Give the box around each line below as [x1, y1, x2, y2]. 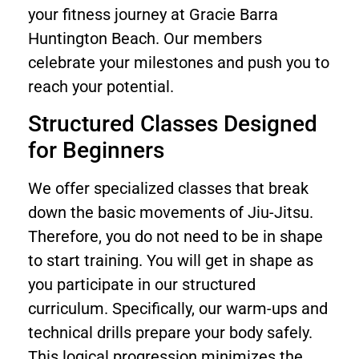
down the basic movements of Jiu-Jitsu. [28, 202, 313, 222]
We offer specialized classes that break [28, 178, 309, 198]
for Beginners [28, 136, 164, 163]
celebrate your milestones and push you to [28, 53, 329, 73]
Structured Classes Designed [28, 110, 317, 137]
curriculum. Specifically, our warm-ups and [28, 298, 328, 318]
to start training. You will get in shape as [28, 250, 313, 270]
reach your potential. [28, 77, 174, 97]
